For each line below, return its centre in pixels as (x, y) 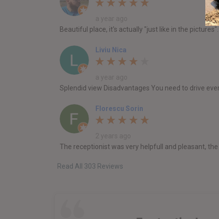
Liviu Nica (111, 50)
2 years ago (113, 136)
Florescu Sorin (119, 109)
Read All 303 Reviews (90, 166)
